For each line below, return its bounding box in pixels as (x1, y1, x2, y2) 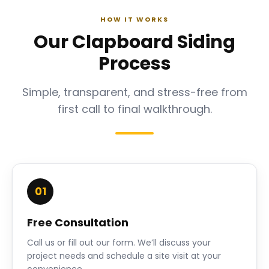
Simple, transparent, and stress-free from (22, 85, 247, 100)
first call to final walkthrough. (57, 101, 212, 116)
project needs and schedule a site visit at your (27, 250, 221, 262)
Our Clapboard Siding (34, 29, 235, 55)
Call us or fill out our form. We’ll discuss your (27, 237, 211, 249)
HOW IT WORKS (100, 14, 169, 24)
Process (98, 51, 171, 76)
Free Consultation (27, 215, 128, 230)
